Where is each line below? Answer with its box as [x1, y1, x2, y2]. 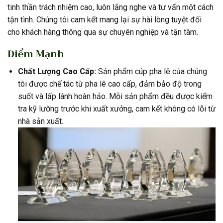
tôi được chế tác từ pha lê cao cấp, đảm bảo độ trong [17, 79, 202, 89]
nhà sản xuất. [17, 116, 63, 126]
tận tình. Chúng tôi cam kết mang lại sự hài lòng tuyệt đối [7, 14, 202, 24]
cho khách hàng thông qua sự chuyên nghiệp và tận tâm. [7, 27, 198, 37]
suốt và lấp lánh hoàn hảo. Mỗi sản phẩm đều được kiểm [17, 91, 213, 101]
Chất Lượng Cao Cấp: [17, 66, 96, 76]
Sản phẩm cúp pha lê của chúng [96, 66, 207, 76]
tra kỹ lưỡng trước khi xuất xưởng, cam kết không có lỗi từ [17, 104, 216, 113]
